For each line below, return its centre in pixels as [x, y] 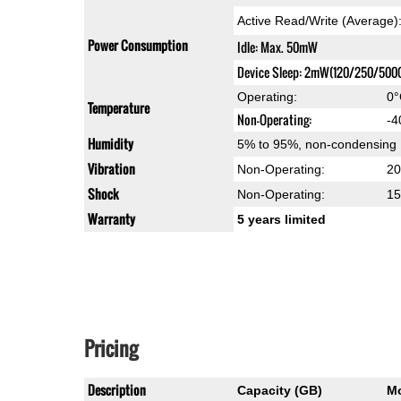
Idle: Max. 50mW [277, 47]
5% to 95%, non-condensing [316, 145]
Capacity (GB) [279, 391]
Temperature [118, 108]
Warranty [111, 219]
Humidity [110, 144]
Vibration [111, 169]
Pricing [111, 349]
